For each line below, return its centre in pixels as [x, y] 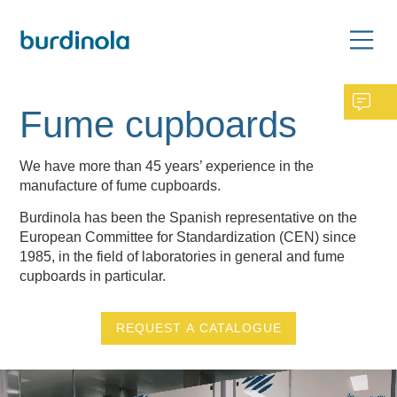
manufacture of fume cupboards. [121, 186]
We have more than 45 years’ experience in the [167, 167]
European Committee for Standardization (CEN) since [188, 237]
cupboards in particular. [93, 276]
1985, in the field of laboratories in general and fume [183, 257]
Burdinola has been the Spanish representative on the [189, 218]
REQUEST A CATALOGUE [198, 327]
